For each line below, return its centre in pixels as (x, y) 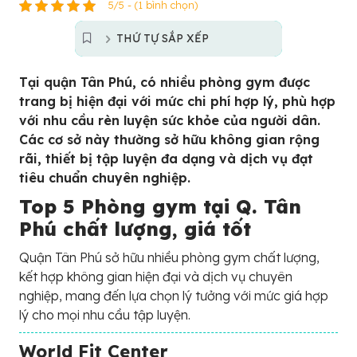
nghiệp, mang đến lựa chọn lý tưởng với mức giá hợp (174, 296)
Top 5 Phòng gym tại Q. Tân (160, 206)
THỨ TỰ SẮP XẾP (162, 38)
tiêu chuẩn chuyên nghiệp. (105, 178)
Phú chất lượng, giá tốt (135, 229)
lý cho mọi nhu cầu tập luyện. (105, 315)
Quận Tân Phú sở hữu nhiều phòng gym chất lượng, (169, 257)
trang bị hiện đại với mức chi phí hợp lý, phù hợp (177, 101)
